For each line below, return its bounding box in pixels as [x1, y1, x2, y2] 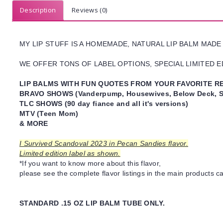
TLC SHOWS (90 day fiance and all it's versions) [19, 100, 189, 108]
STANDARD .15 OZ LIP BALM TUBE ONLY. [19, 199, 165, 207]
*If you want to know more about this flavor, [19, 159, 161, 167]
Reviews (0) [72, 5, 108, 14]
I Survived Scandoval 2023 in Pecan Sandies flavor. [19, 139, 188, 147]
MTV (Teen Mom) [19, 110, 78, 117]
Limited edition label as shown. [19, 149, 120, 157]
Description [20, 5, 56, 14]
